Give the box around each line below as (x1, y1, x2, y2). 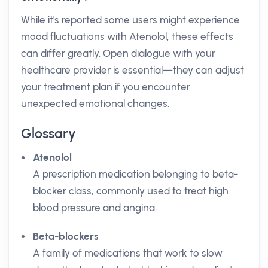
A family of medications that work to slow (33, 247, 223, 259)
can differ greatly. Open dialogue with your (21, 47, 215, 59)
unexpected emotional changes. (21, 98, 169, 109)
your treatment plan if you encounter (21, 81, 190, 93)
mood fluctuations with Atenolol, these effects (21, 31, 233, 42)
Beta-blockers (33, 230, 99, 242)
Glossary (21, 125, 76, 142)
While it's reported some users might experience (21, 14, 240, 26)
